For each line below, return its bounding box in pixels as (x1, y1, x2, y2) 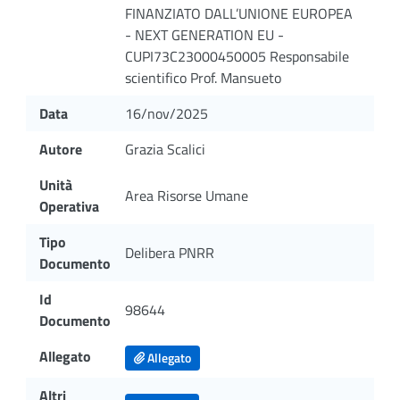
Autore (39, 137, 82, 160)
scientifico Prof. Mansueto (125, 66, 281, 88)
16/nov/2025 (125, 102, 208, 124)
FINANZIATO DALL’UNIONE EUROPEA (125, 2, 353, 24)
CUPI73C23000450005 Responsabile (125, 45, 349, 67)
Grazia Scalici (125, 137, 205, 160)
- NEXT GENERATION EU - (125, 23, 284, 46)
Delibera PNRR (125, 241, 214, 263)
